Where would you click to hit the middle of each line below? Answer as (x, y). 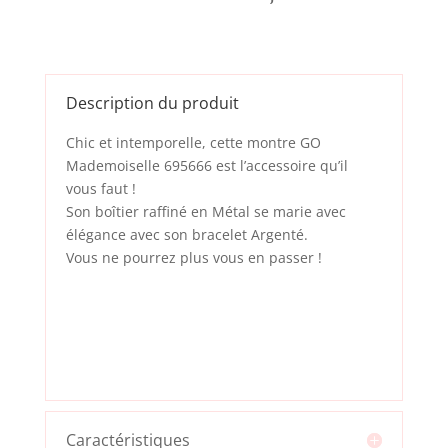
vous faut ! (100, 188)
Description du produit (152, 102)
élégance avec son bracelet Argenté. (186, 234)
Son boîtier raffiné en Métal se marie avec (205, 211)
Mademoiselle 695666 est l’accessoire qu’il (206, 165)
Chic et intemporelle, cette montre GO (193, 142)
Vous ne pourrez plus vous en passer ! (193, 257)
